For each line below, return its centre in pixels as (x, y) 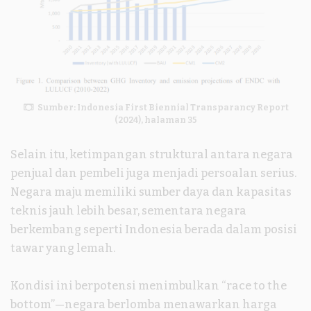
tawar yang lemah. (63, 249)
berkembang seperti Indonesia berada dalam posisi (154, 230)
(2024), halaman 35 (155, 120)
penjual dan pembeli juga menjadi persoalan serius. (153, 174)
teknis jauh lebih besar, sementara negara (128, 211)
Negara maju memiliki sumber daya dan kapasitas (151, 192)
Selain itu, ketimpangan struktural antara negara (152, 155)
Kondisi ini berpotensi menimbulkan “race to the (149, 286)
